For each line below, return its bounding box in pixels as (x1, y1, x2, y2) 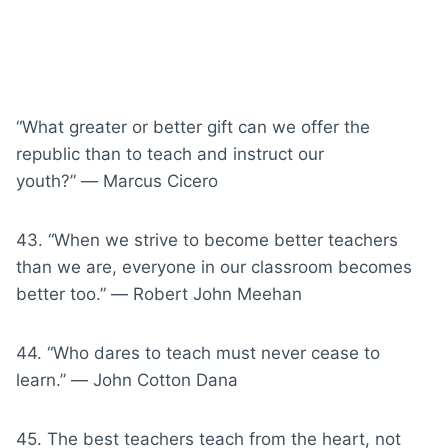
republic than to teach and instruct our (16, 143, 324, 164)
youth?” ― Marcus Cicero (16, 170, 218, 191)
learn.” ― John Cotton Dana (16, 369, 238, 390)
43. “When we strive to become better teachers (16, 229, 398, 250)
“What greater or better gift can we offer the (16, 116, 370, 137)
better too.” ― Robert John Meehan (16, 283, 302, 304)
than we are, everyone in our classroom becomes (16, 256, 412, 277)
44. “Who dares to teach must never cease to (16, 342, 380, 363)
